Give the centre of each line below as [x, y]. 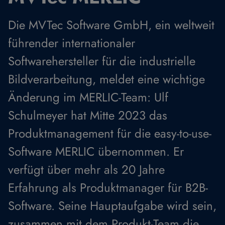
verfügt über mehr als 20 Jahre [86, 170]
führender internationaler [72, 43]
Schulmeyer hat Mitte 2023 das [88, 115]
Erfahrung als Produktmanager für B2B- [108, 188]
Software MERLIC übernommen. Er [96, 151]
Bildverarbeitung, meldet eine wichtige [106, 79]
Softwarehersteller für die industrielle [102, 61]
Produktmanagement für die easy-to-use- [110, 133]
